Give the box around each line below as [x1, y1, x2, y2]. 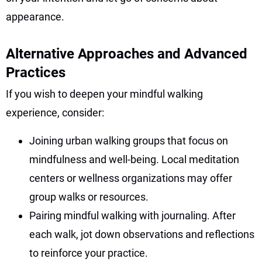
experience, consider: [6, 106, 104, 119]
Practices [6, 64, 65, 81]
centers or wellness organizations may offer [29, 171, 232, 184]
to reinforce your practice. [29, 246, 148, 259]
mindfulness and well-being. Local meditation [29, 153, 239, 166]
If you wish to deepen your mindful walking [6, 87, 203, 100]
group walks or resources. [29, 190, 149, 203]
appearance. [6, 10, 64, 23]
